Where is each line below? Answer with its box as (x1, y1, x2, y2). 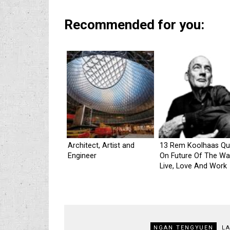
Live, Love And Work (160, 162, 227, 170)
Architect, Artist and (68, 141, 135, 150)
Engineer (68, 151, 97, 160)
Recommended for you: (64, 17, 204, 32)
